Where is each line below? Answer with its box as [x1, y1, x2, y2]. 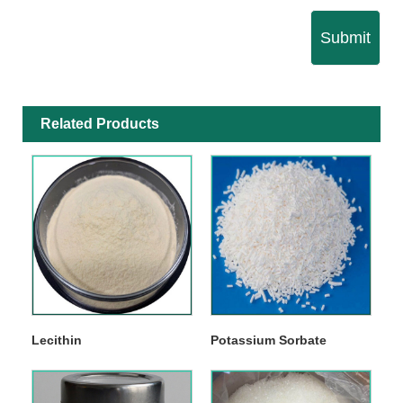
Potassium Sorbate [210, 332, 327, 347]
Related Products [40, 115, 159, 131]
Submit [320, 28, 371, 47]
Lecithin [31, 332, 82, 347]
